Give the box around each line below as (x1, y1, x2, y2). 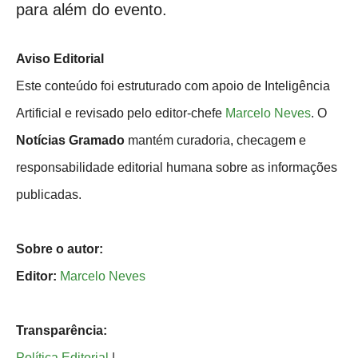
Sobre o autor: (16, 242, 103, 257)
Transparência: (16, 324, 107, 338)
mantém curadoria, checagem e (125, 133, 306, 148)
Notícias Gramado (16, 133, 125, 148)
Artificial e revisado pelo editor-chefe (16, 106, 225, 121)
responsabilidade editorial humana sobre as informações (16, 161, 337, 175)
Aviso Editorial (16, 52, 104, 66)
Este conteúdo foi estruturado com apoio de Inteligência (16, 79, 330, 93)
